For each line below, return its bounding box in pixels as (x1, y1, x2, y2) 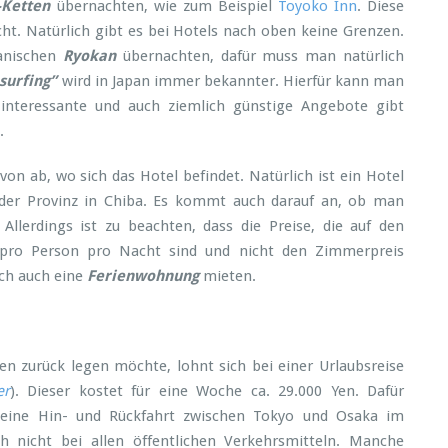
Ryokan (62, 47, 116, 65)
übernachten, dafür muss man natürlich (122, 47, 405, 65)
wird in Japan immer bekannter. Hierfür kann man (61, 72, 405, 90)
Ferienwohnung (87, 267, 199, 285)
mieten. (199, 267, 256, 285)
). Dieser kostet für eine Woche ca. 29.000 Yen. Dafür (9, 382, 405, 400)
